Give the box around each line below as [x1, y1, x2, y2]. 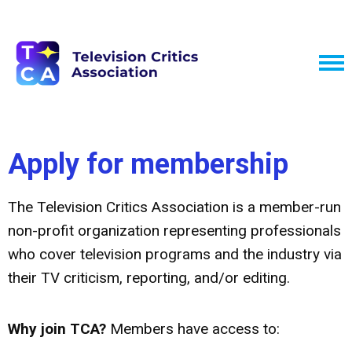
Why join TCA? [8, 320, 106, 338]
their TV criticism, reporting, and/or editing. [8, 269, 294, 287]
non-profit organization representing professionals [8, 222, 341, 240]
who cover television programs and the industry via [8, 245, 342, 263]
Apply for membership [8, 148, 288, 181]
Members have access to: [106, 320, 280, 338]
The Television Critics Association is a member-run [8, 198, 341, 216]
